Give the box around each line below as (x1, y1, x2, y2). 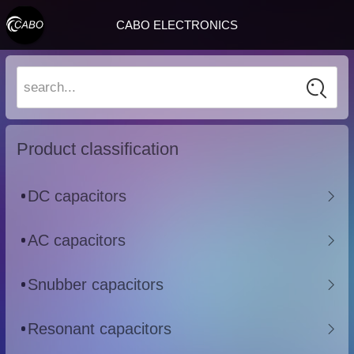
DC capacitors (28, 186, 126, 205)
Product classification (17, 139, 179, 160)
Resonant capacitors (28, 319, 171, 337)
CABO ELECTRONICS (116, 18, 238, 32)
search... (24, 80, 77, 95)
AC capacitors (28, 231, 126, 249)
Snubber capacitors (28, 275, 164, 293)
